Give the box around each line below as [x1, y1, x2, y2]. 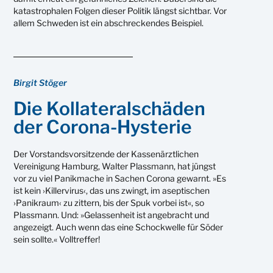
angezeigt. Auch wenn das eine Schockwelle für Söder [13, 221, 224, 232]
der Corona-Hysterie [13, 115, 193, 138]
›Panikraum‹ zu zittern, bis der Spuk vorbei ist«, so [13, 197, 205, 208]
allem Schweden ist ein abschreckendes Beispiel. [13, 17, 204, 28]
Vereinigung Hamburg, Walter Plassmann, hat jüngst [13, 160, 216, 171]
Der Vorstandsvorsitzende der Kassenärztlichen [13, 148, 199, 159]
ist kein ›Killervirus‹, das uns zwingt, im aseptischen [13, 185, 210, 196]
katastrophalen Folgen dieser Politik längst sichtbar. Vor [13, 5, 227, 16]
